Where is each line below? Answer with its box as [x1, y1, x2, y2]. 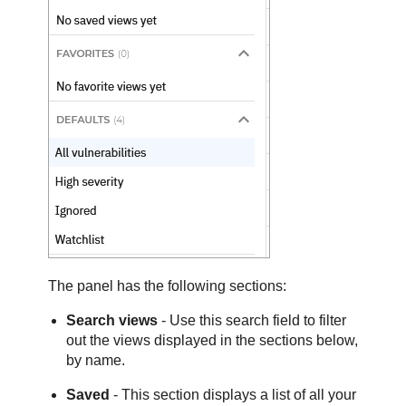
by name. [66, 353, 126, 369]
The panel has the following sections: [48, 278, 287, 295]
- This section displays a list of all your [110, 387, 357, 403]
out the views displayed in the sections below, [66, 333, 359, 349]
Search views [66, 313, 159, 329]
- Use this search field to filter [158, 313, 347, 329]
